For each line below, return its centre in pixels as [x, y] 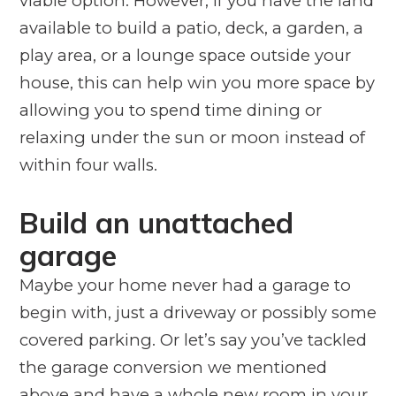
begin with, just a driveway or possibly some [198, 312]
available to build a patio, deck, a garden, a [191, 27]
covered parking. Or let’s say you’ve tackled [193, 339]
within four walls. [88, 164]
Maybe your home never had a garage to [185, 285]
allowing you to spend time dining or [170, 110]
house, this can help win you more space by [197, 82]
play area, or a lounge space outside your [185, 55]
